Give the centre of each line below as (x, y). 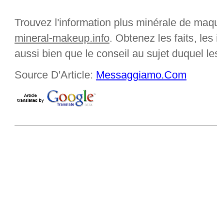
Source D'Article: (55, 75)
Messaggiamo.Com (141, 75)
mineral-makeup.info (62, 38)
